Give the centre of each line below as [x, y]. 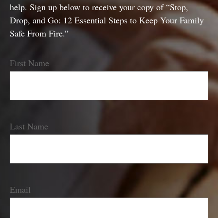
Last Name [29, 126]
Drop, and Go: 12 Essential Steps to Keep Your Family [107, 20]
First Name [29, 63]
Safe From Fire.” [39, 33]
